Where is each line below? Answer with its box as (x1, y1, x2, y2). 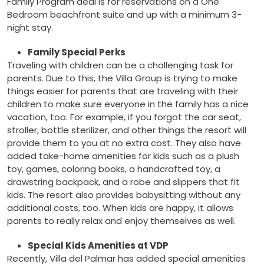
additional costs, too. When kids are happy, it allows (7, 202, 233, 214)
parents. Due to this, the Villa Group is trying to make (7, 72, 237, 85)
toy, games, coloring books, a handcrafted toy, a (7, 163, 220, 176)
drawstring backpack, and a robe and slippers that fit (7, 176, 240, 189)
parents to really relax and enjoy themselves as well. (7, 214, 236, 227)
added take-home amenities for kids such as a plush (7, 150, 239, 163)
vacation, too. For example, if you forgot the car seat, (7, 111, 241, 124)
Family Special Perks (28, 46, 126, 59)
